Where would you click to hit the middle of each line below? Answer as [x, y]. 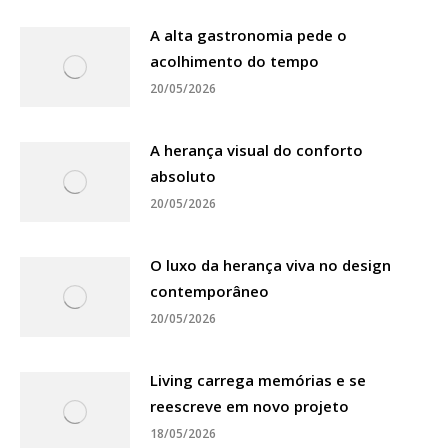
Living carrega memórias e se [258, 379]
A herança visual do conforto [256, 149]
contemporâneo [209, 290]
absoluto [183, 175]
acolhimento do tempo [234, 60]
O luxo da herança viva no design [270, 264]
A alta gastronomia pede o [248, 34]
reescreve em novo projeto [249, 405]
